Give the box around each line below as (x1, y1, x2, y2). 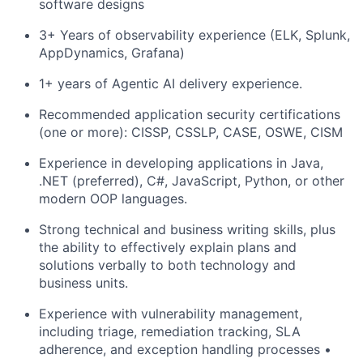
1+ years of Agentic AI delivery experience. (39, 75, 302, 92)
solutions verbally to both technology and (39, 257, 296, 273)
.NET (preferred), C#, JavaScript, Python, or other (39, 173, 344, 189)
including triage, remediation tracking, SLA (39, 323, 301, 340)
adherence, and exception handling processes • (39, 341, 331, 357)
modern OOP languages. (39, 190, 187, 207)
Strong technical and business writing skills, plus (39, 221, 335, 237)
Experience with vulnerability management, (39, 305, 302, 322)
